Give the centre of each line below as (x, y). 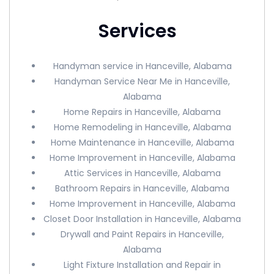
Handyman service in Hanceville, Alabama (142, 66)
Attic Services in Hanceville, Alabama (142, 173)
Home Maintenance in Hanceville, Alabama (142, 143)
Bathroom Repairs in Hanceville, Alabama (143, 188)
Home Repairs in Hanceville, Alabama (143, 112)
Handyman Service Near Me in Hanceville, (143, 81)
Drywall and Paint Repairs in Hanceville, (143, 234)
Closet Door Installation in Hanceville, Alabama (143, 219)
